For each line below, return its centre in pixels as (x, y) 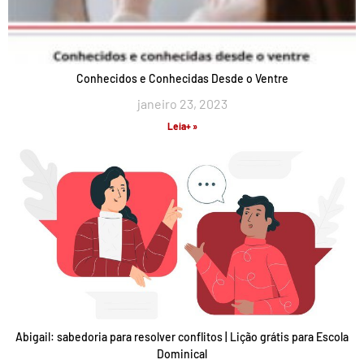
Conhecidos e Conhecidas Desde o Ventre (182, 78)
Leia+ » (182, 126)
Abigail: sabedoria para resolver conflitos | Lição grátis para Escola (182, 337)
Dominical (182, 354)
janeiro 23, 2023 (182, 104)
